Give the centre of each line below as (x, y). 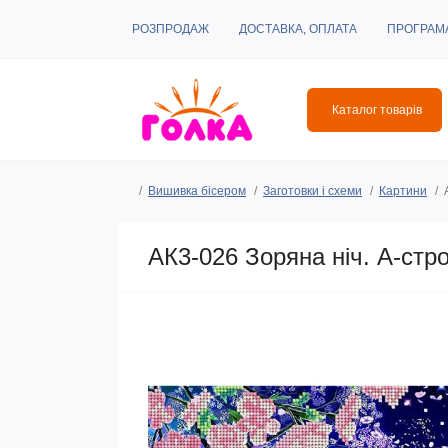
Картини (403, 191)
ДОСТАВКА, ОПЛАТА (298, 29)
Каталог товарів (377, 109)
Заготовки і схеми (312, 191)
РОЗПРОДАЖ (170, 29)
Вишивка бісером (197, 191)
